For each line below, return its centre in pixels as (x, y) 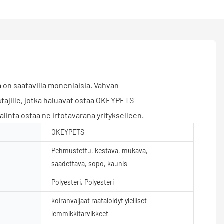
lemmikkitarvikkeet (80, 213)
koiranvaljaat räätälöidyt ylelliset (99, 200)
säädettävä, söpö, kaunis (89, 163)
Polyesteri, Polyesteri (83, 182)
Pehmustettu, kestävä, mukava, (100, 150)
